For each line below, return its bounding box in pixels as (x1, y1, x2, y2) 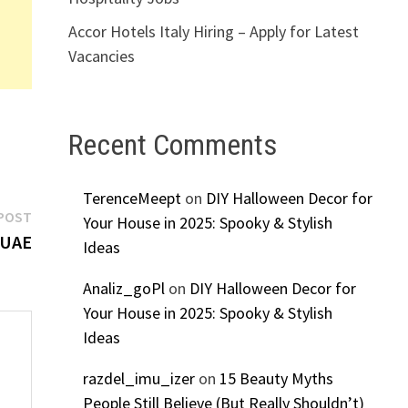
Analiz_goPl (82, 278, 165, 300)
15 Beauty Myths (219, 368, 333, 390)
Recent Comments (67, 127, 277, 162)
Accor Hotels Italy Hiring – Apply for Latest (67, 20, 359, 42)
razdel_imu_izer (82, 368, 195, 390)
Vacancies (67, 45, 135, 66)
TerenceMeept (82, 188, 181, 209)
